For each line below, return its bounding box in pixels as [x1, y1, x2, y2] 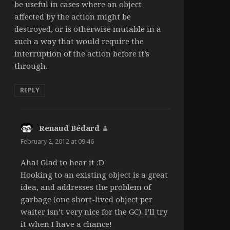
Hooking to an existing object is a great [20, 169, 168, 180]
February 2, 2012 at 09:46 [20, 137, 94, 146]
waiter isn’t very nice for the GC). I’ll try [20, 206, 167, 217]
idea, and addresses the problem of [20, 182, 151, 193]
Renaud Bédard [39, 122, 100, 133]
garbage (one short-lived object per [20, 194, 152, 205]
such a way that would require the [14, 35, 144, 46]
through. [14, 60, 47, 71]
